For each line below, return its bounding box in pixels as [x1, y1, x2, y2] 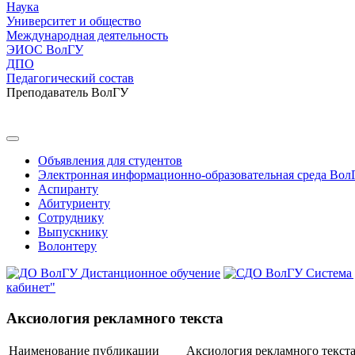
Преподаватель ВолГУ [6, 86, 128, 99]
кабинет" [6, 281, 55, 294]
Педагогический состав [6, 71, 134, 85]
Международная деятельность [6, 29, 168, 42]
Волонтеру [38, 239, 97, 253]
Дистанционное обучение [81, 266, 220, 280]
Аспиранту [38, 182, 98, 196]
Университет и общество [6, 14, 141, 28]
